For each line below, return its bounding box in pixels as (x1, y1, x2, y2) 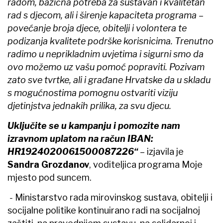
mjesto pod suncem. (7, 172, 92, 183)
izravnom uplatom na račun (7, 133, 125, 144)
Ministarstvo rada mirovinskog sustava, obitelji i (15, 192, 213, 203)
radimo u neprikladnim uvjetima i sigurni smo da (7, 48, 204, 59)
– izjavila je (140, 146, 184, 157)
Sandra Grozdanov (7, 159, 89, 170)
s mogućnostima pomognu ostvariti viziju (7, 87, 178, 98)
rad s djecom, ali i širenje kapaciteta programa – (7, 9, 204, 20)
